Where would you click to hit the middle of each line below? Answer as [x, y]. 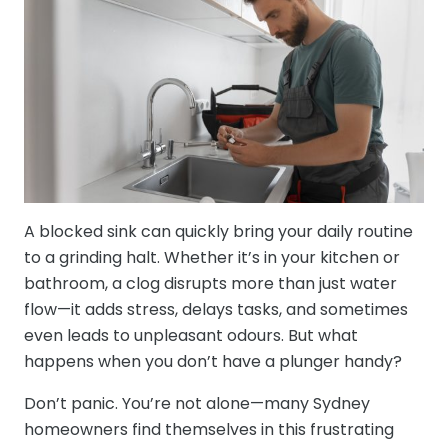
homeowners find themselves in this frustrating [209, 429]
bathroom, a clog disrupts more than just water [210, 283]
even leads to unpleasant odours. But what [191, 335]
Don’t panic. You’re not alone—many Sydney [197, 403]
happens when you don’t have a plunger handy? [213, 361]
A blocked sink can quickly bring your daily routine [218, 231]
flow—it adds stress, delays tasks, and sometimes [216, 309]
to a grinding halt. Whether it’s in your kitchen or [212, 257]
